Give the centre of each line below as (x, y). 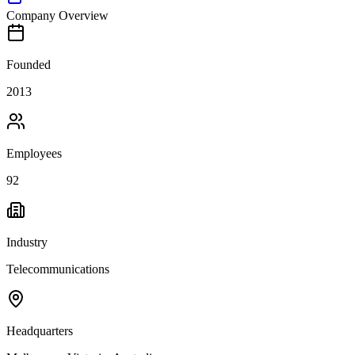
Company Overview (57, 15)
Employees (34, 153)
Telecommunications (58, 269)
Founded (29, 64)
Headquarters (40, 330)
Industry (27, 242)
